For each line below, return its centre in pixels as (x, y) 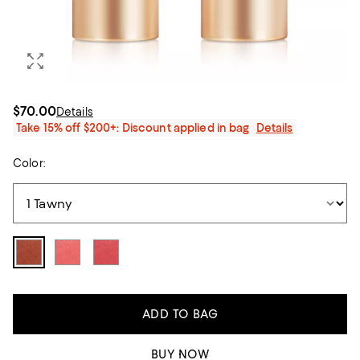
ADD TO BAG (180, 314)
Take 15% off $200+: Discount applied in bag (133, 128)
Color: (29, 163)
